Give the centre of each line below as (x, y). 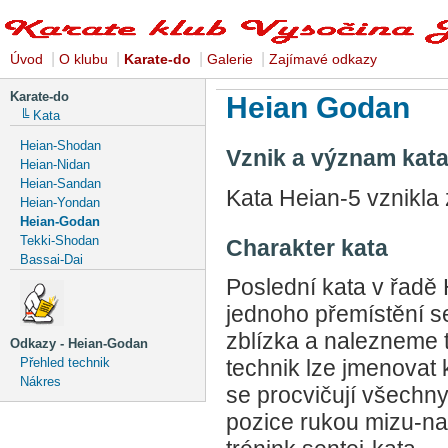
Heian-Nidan (55, 164)
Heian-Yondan (60, 202)
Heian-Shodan (60, 145)
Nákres (40, 381)
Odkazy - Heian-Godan (79, 343)
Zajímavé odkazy (323, 59)
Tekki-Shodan (59, 240)
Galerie (230, 59)
